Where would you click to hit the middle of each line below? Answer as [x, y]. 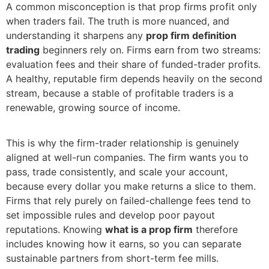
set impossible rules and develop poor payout [110, 215]
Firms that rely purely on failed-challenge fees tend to [128, 200]
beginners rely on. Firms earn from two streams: [150, 50]
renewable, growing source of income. [93, 108]
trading [23, 50]
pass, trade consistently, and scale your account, [117, 171]
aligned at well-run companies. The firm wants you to [127, 157]
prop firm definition [191, 36]
